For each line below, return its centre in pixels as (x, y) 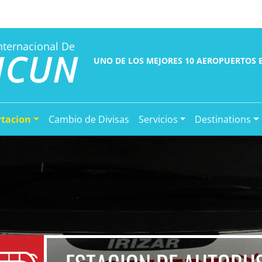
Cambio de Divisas (89, 119)
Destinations (223, 119)
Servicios (158, 119)
